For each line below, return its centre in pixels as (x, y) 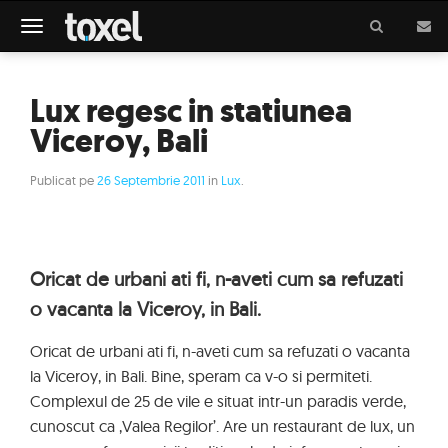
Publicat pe (63, 180)
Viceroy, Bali (119, 141)
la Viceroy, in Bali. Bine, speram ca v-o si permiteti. (201, 376)
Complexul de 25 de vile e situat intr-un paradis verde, (218, 401)
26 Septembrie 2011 (151, 180)
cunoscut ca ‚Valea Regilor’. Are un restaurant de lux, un (222, 426)
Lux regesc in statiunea (191, 111)
